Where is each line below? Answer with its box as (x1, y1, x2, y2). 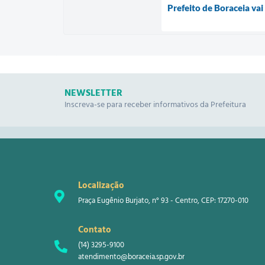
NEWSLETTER (64, 85, 122, 101)
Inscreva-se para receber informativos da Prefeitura (64, 97, 246, 111)
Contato (78, 222, 111, 237)
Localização (78, 177, 124, 193)
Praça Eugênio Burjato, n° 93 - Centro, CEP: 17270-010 (78, 193, 248, 207)
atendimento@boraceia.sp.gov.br (78, 250, 185, 263)
